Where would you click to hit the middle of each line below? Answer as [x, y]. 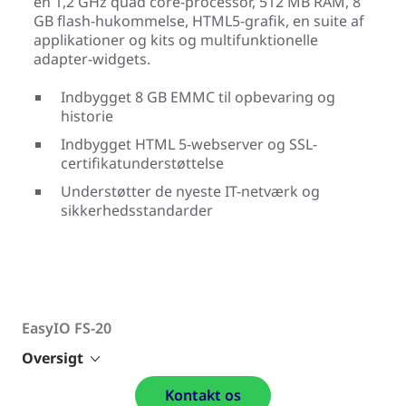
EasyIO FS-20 [67, 328]
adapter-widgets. [92, 58]
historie [87, 116]
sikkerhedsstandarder [137, 210]
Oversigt [53, 358]
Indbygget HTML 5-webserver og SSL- [189, 144]
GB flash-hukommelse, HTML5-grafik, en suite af [199, 20]
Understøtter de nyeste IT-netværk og [190, 191]
